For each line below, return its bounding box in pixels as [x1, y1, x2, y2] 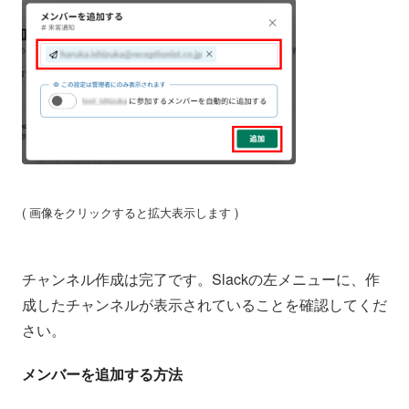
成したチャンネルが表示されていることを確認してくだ [22, 293, 387, 315]
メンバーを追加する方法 [22, 362, 183, 384]
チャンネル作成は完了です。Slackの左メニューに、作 [22, 267, 380, 289]
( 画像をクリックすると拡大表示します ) [22, 203, 238, 221]
